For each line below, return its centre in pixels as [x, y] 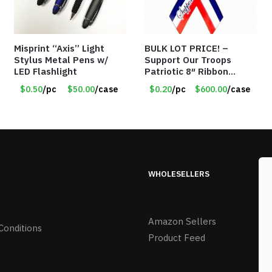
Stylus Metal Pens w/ [62, 59]
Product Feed [177, 238]
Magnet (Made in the [190, 83]
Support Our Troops [188, 59]
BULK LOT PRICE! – [187, 48]
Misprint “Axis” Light [59, 48]
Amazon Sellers [182, 222]
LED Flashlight [46, 71]
